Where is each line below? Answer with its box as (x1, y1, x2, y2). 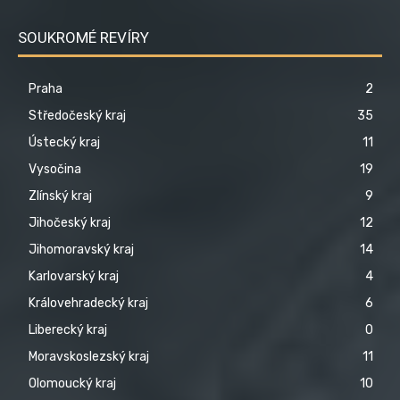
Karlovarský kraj (29, 268, 119, 284)
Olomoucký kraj (29, 375, 116, 391)
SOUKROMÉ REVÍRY (18, 28, 149, 46)
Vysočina (29, 161, 81, 177)
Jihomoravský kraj (29, 241, 134, 257)
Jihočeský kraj (29, 214, 111, 230)
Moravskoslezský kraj (29, 348, 149, 364)
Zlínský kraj (29, 187, 92, 204)
